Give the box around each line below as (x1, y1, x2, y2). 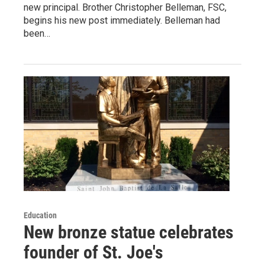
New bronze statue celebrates (24, 221, 234, 243)
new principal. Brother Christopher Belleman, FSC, (24, 2, 227, 13)
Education (24, 210, 57, 220)
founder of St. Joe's (24, 241, 163, 263)
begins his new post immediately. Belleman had (24, 15, 220, 26)
